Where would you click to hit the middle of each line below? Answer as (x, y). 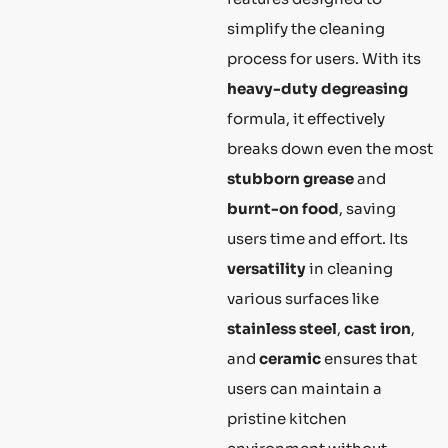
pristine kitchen (287, 418)
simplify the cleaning (306, 28)
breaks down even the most (330, 148)
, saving (367, 208)
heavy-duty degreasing (317, 88)
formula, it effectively (306, 118)
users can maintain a (304, 388)
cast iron (377, 328)
